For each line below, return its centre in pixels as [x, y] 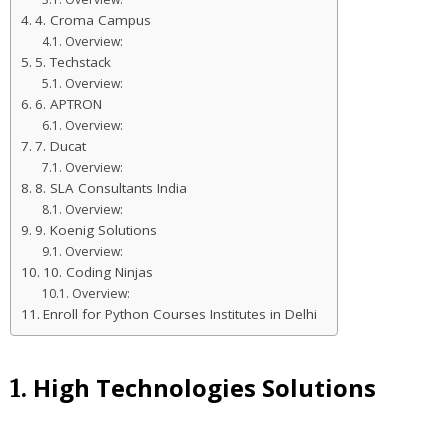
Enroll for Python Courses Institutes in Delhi [179, 313]
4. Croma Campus [92, 19]
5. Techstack [72, 61]
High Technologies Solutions [204, 387]
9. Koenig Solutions [95, 229]
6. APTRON [68, 103]
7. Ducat [60, 145]
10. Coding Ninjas [97, 271]
